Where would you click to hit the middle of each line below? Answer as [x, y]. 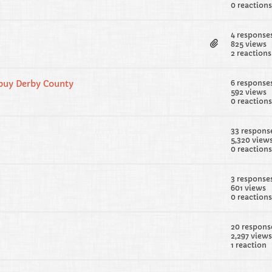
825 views [249, 44]
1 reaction [249, 245]
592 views [249, 92]
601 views [248, 188]
